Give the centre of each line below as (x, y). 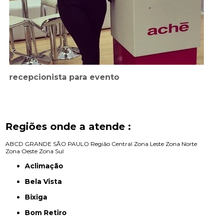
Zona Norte (182, 144)
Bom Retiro (49, 212)
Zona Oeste (22, 151)
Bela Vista (46, 181)
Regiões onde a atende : (68, 126)
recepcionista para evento (64, 77)
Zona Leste (149, 144)
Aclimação (47, 166)
